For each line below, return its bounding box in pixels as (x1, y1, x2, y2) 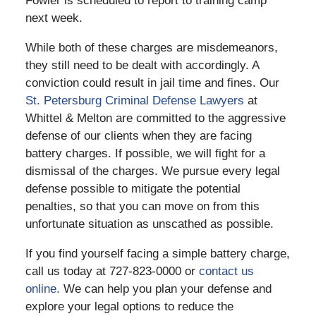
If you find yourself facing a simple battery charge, (25, 247, 290, 261)
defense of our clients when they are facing (25, 129, 252, 143)
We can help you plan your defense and (59, 282, 272, 296)
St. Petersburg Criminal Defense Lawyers (25, 94, 248, 108)
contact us (198, 265, 254, 279)
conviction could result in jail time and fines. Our (25, 76, 279, 90)
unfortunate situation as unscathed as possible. (25, 217, 274, 231)
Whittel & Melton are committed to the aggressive (25, 111, 286, 126)
